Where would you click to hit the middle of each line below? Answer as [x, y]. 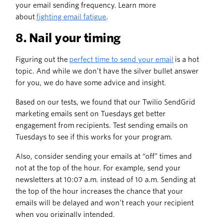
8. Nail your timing [68, 38]
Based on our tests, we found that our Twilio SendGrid [105, 102]
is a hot [186, 60]
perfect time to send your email [121, 60]
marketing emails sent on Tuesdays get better [91, 114]
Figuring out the [42, 60]
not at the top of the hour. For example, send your [98, 168]
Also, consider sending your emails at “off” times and [104, 157]
